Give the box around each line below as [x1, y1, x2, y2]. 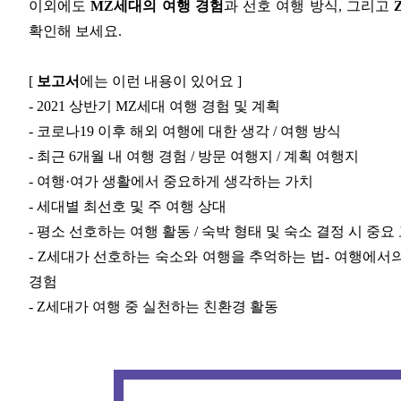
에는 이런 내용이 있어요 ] [80, 73, 242, 90]
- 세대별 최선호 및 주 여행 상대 [29, 199, 226, 215]
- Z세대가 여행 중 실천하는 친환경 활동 [29, 299, 278, 315]
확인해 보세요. [29, 23, 122, 39]
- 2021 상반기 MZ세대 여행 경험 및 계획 [29, 98, 280, 115]
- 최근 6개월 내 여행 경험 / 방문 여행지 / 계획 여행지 [29, 149, 359, 165]
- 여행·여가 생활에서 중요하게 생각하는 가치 [29, 174, 313, 190]
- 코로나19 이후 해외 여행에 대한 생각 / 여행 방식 [29, 124, 341, 140]
